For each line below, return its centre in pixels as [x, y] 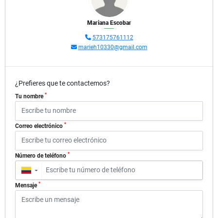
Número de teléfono [41, 155]
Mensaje [27, 185]
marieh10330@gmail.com [113, 47]
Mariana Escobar [109, 23]
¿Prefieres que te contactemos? [63, 83]
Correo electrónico [40, 126]
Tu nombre [30, 96]
